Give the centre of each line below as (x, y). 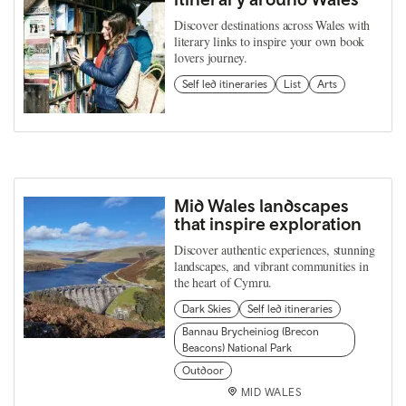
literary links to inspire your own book (270, 41)
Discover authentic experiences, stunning (275, 249)
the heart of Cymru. (223, 282)
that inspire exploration (268, 223)
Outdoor (203, 370)
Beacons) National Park (237, 348)
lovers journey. (211, 57)
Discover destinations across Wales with (272, 24)
